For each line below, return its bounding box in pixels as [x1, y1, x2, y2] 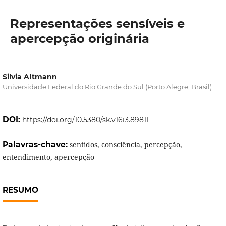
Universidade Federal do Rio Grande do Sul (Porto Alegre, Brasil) [2, 83, 212, 91]
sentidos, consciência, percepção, [69, 140, 182, 150]
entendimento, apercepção [2, 152, 94, 162]
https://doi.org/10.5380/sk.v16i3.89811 [22, 115, 149, 125]
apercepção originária [10, 31, 149, 46]
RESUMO [2, 185, 38, 195]
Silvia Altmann [2, 72, 57, 81]
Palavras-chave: [2, 140, 70, 150]
